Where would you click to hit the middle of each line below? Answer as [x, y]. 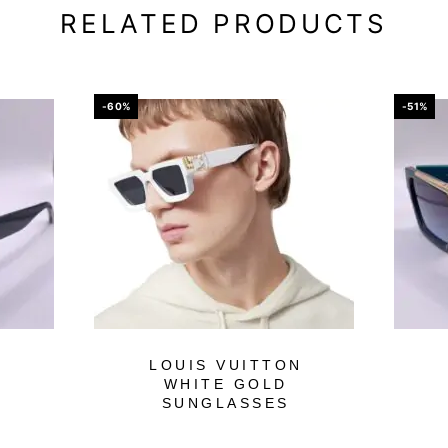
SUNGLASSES [225, 403]
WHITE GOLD [225, 384]
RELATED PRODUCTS [224, 23]
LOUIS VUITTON [226, 365]
